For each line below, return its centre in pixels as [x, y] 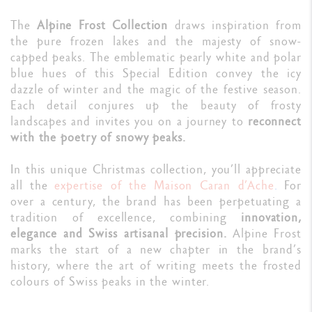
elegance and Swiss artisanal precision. [122, 233]
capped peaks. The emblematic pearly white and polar [156, 57]
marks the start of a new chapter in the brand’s [156, 249]
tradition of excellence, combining [126, 217]
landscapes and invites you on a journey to [129, 121]
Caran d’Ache [237, 185]
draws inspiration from [238, 25]
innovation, [271, 217]
